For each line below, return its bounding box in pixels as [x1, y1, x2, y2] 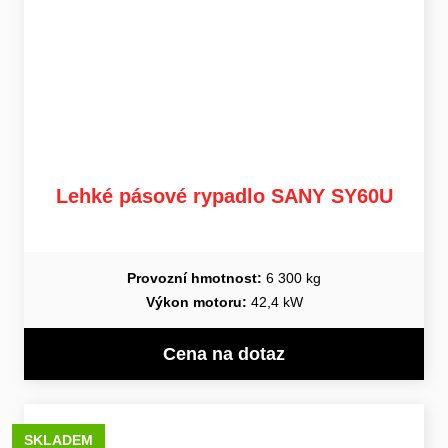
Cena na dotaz [163, 343, 285, 364]
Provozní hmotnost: [127, 269, 262, 286]
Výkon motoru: [145, 293, 247, 310]
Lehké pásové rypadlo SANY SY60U [55, 184, 393, 207]
